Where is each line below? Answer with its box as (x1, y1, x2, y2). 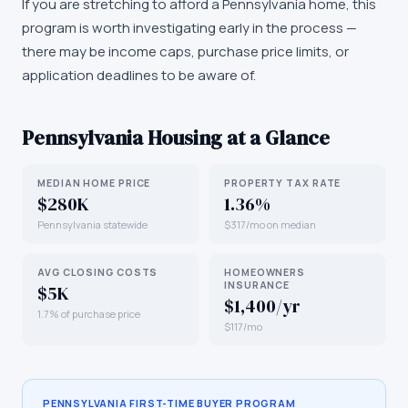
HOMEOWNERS (224, 266, 306, 279)
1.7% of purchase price (37, 307, 140, 321)
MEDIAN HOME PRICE (37, 177, 151, 189)
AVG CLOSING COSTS (37, 266, 158, 279)
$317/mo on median (224, 218, 316, 231)
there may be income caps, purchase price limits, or (22, 42, 349, 61)
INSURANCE (224, 279, 291, 291)
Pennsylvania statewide (37, 218, 148, 231)
